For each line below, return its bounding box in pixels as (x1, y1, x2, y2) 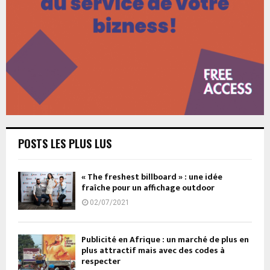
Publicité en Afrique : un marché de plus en (81, 233, 249, 247)
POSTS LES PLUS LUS (18, 135, 111, 151)
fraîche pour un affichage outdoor (81, 180, 215, 195)
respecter (81, 254, 121, 269)
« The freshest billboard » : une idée (81, 169, 222, 184)
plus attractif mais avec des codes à (81, 243, 225, 258)
